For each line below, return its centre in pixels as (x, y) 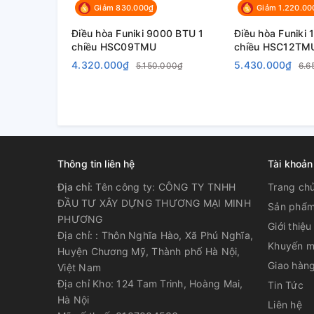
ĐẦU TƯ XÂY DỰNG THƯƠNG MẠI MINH (154, 203)
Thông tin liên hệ (96, 164)
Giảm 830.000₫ (124, 8)
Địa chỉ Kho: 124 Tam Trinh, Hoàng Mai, (150, 284)
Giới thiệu (290, 226)
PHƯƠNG (80, 219)
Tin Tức (286, 285)
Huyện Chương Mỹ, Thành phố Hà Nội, (149, 252)
